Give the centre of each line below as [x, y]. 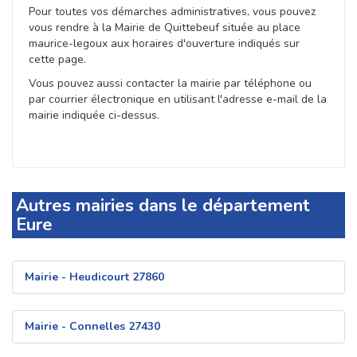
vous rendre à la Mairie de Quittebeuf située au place [165, 28]
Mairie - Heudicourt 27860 [94, 277]
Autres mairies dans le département [163, 206]
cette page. [57, 60]
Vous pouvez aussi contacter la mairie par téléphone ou [170, 84]
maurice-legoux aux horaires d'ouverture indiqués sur [164, 44]
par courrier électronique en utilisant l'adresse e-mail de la [178, 100]
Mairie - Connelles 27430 [92, 327]
